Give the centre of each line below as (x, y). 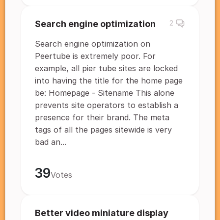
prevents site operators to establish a (107, 105)
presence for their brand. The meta (102, 117)
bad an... (51, 142)
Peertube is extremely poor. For (95, 56)
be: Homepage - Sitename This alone (105, 93)
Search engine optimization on (93, 44)
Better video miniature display (102, 213)
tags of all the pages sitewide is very (103, 130)
